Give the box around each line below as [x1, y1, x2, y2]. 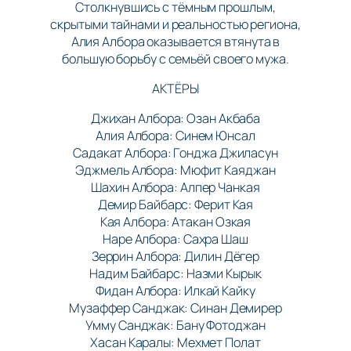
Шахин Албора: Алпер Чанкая [91, 179, 260, 197]
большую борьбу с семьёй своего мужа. [62, 50, 289, 68]
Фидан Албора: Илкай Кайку [96, 282, 255, 300]
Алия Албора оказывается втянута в [71, 33, 280, 51]
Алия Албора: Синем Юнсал [96, 127, 255, 145]
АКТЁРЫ [152, 80, 199, 98]
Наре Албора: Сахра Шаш [103, 230, 248, 248]
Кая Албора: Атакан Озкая [100, 213, 251, 231]
